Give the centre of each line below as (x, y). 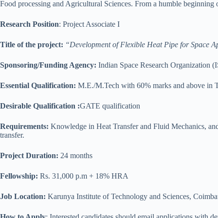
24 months (75, 155)
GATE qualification (110, 106)
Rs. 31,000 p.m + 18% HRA (83, 176)
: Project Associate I (89, 24)
